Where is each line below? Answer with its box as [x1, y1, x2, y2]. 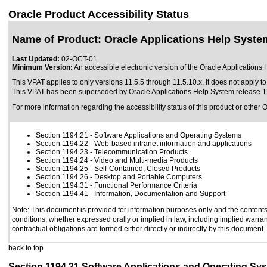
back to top [8, 244, 44, 252]
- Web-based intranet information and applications [88, 139, 252, 148]
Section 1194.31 [36, 181, 88, 190]
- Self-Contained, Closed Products [88, 164, 200, 173]
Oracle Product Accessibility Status [8, 8, 189, 20]
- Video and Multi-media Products [88, 156, 198, 164]
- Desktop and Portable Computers [88, 173, 202, 181]
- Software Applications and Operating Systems [88, 131, 241, 139]
